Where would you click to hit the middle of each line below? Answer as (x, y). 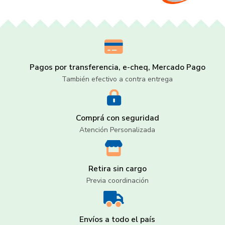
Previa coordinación (117, 181)
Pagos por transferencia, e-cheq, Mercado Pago (117, 68)
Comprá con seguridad (117, 118)
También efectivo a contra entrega (118, 79)
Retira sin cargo (117, 169)
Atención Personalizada (118, 130)
